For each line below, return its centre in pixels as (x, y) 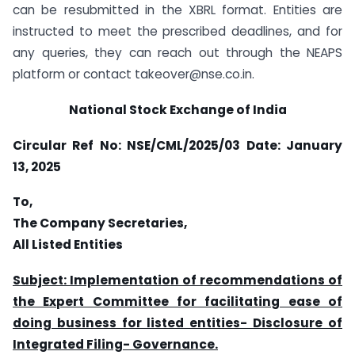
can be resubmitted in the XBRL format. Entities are (177, 10)
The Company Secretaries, (100, 223)
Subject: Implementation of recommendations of (177, 281)
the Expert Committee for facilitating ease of (177, 302)
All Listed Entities (68, 245)
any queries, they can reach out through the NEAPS (177, 53)
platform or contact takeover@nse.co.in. (134, 74)
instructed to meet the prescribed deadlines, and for (177, 31)
